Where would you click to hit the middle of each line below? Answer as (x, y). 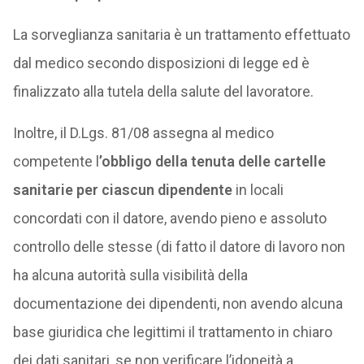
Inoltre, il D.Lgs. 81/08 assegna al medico (143, 133)
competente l (56, 161)
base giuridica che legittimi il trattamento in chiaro (172, 332)
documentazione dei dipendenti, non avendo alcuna (178, 303)
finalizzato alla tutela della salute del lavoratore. (163, 91)
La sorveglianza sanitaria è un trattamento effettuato (181, 35)
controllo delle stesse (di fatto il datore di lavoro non (179, 247)
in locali (258, 190)
